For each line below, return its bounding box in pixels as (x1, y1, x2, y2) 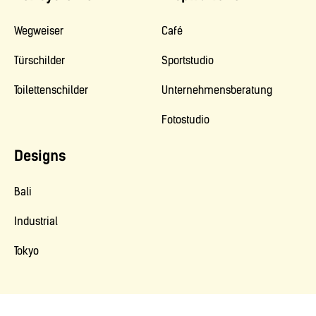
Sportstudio (162, 54, 214, 68)
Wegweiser (14, 25, 63, 38)
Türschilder (14, 54, 65, 68)
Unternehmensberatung (162, 84, 272, 97)
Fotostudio (162, 114, 209, 127)
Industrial (14, 215, 58, 229)
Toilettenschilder (14, 84, 88, 97)
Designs (14, 147, 66, 165)
